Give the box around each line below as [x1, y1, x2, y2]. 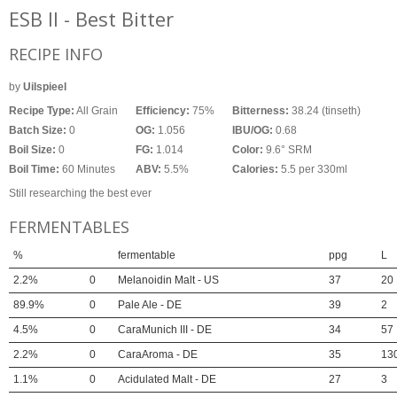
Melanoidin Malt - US [118, 274, 219, 286]
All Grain [74, 105, 118, 117]
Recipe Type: [9, 105, 74, 117]
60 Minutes [59, 163, 115, 175]
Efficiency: [136, 105, 190, 117]
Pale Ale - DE [118, 299, 182, 311]
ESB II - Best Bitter [9, 5, 174, 32]
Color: [232, 144, 263, 156]
